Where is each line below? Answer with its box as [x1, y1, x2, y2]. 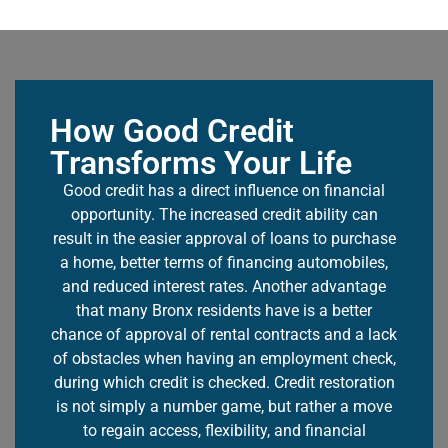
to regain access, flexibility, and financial [82, 420, 366, 440]
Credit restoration [273, 372, 395, 392]
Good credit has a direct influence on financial [63, 180, 385, 200]
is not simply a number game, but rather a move [56, 396, 392, 416]
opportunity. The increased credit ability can [70, 204, 378, 224]
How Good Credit [50, 111, 294, 150]
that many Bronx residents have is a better [76, 300, 372, 320]
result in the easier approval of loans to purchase [52, 228, 396, 248]
